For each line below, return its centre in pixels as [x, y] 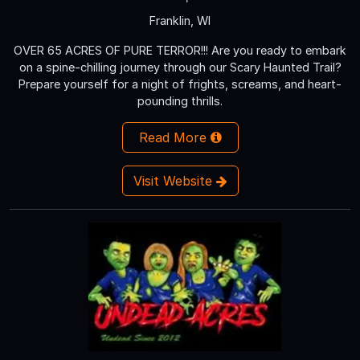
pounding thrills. [180, 100]
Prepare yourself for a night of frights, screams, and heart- [180, 84]
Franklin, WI [180, 20]
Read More [174, 137]
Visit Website [174, 180]
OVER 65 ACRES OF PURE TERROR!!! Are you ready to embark [180, 50]
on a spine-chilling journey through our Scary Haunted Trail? [180, 67]
